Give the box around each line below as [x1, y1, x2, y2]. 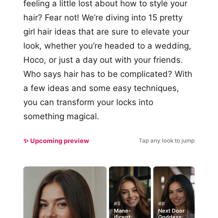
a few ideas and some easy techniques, [23, 83, 179, 93]
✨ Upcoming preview [23, 137, 89, 145]
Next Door [158, 207, 184, 215]
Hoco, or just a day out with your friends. [23, 55, 183, 65]
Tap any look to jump [139, 137, 195, 144]
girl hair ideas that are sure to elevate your [23, 27, 189, 36]
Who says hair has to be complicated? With [23, 69, 192, 79]
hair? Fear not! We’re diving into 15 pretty [23, 13, 182, 22]
